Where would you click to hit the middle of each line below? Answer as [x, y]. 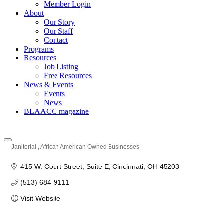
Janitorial [25, 147]
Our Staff [58, 31]
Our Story [59, 22]
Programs [39, 49]
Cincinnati [128, 166]
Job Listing [61, 67]
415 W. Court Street [51, 166]
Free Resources [68, 76]
